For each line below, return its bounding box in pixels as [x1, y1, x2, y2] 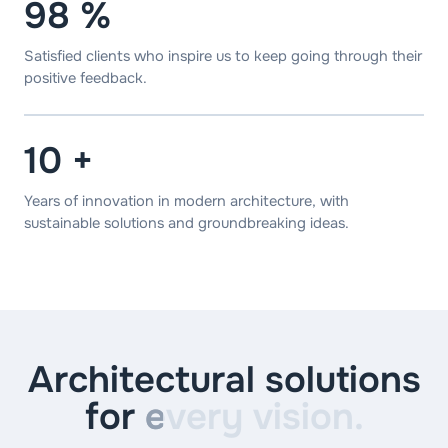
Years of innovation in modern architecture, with [24, 191, 349, 210]
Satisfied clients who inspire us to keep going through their [24, 47, 422, 66]
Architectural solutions [27, 356, 421, 403]
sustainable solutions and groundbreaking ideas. [24, 213, 349, 232]
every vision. [144, 393, 364, 440]
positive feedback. [24, 69, 147, 88]
